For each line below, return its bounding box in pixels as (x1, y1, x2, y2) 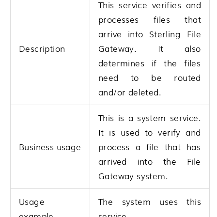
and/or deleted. (98, 86, 161, 98)
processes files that (98, 13, 201, 26)
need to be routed (98, 71, 201, 84)
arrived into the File (98, 155, 201, 168)
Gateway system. (98, 170, 168, 182)
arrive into (98, 28, 149, 40)
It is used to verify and (98, 126, 201, 139)
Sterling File (149, 28, 201, 40)
